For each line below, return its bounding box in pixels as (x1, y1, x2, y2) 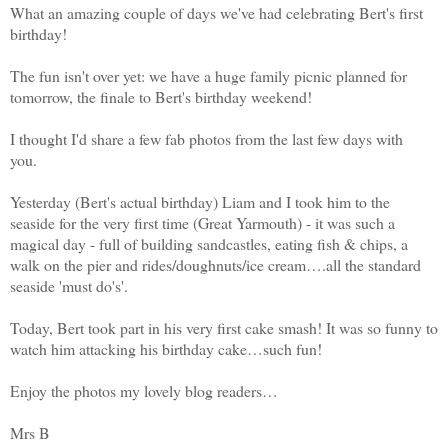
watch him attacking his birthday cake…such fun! (10, 337, 327, 359)
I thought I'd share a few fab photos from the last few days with (10, 127, 403, 149)
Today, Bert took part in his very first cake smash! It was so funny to (10, 316, 438, 338)
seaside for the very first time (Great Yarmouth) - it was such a (10, 211, 395, 233)
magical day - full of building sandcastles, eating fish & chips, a (10, 232, 408, 254)
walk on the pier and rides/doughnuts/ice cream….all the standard (10, 253, 421, 275)
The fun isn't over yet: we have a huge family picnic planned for (10, 64, 407, 86)
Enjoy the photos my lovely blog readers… (10, 379, 278, 401)
